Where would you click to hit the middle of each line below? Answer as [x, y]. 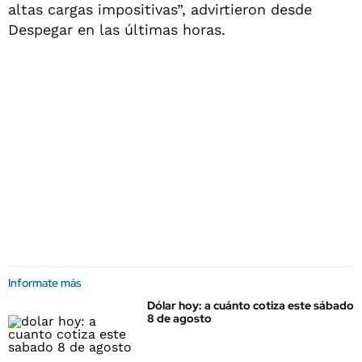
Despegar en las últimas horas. [117, 29]
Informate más [45, 283]
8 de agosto [179, 318]
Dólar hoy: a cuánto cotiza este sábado [250, 305]
